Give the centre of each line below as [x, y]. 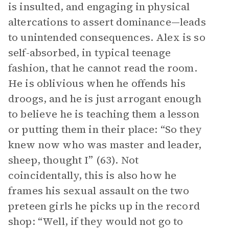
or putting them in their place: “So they [105, 129]
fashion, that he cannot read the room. [103, 68]
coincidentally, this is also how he [93, 175]
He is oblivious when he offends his [97, 83]
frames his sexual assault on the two [99, 191]
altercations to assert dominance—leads [107, 22]
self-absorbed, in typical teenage [89, 53]
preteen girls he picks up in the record [104, 206]
